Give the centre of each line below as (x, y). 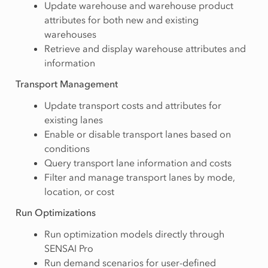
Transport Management (66, 84)
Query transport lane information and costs (138, 163)
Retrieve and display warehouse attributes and (145, 49)
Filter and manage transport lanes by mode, (139, 177)
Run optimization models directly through (134, 234)
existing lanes (73, 120)
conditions (67, 149)
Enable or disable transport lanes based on (137, 134)
